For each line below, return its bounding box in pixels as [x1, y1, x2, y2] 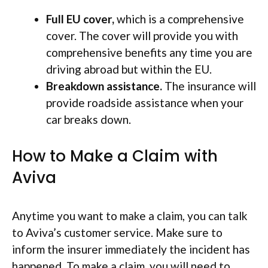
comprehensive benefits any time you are [46, 45, 252, 59]
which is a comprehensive [114, 12, 244, 26]
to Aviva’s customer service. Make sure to [12, 225, 223, 239]
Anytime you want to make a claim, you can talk [12, 208, 248, 223]
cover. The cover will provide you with [46, 29, 238, 42]
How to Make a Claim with [12, 145, 218, 167]
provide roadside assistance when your [46, 96, 243, 109]
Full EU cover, [46, 12, 114, 26]
